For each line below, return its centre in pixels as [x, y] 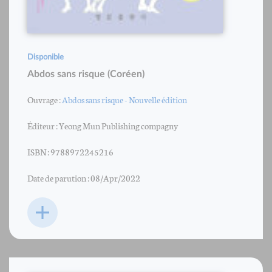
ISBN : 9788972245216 [70, 151]
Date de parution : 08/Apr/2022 [84, 178]
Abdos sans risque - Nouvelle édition [124, 99]
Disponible [46, 57]
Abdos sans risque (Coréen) [86, 74]
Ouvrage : [45, 99]
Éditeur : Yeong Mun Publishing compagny [103, 125]
